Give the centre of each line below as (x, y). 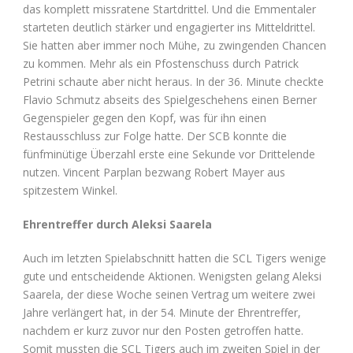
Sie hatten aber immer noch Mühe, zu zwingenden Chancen (175, 45)
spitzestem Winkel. (70, 190)
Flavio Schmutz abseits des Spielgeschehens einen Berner (170, 99)
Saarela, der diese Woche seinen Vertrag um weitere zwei (169, 294)
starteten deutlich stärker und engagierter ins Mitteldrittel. (169, 27)
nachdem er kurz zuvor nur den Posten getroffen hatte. (163, 330)
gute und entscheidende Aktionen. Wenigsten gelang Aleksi (172, 276)
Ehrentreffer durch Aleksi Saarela (117, 224)
